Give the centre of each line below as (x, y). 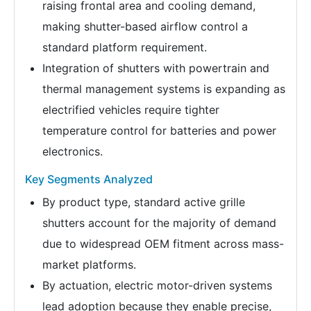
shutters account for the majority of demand (159, 222)
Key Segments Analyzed (89, 179)
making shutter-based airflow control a (145, 26)
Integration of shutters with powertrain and (156, 68)
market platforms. (89, 264)
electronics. (73, 151)
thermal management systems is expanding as (164, 89)
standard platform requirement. (125, 47)
